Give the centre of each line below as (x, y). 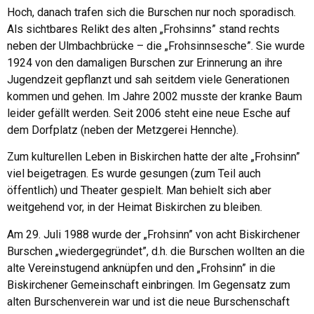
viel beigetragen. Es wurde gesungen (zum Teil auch (134, 174)
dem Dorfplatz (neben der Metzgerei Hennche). (123, 130)
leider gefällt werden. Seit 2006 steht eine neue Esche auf (149, 113)
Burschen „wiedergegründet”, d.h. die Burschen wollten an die (156, 251)
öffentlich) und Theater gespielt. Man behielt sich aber (139, 191)
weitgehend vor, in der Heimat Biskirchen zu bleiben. (135, 207)
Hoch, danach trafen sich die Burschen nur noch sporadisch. (151, 12)
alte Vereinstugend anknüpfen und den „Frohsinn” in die (141, 268)
